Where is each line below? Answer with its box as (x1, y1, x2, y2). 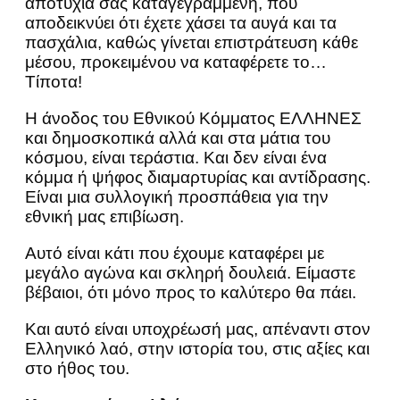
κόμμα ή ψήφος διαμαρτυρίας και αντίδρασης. (25, 167, 371, 187)
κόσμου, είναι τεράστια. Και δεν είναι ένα (25, 147, 327, 167)
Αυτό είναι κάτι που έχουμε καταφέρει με (25, 243, 324, 262)
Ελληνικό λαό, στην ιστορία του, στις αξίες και (25, 338, 370, 358)
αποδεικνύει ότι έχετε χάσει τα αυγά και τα (25, 12, 337, 32)
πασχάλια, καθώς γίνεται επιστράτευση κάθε (25, 32, 358, 52)
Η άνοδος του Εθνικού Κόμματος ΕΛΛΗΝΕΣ (25, 108, 362, 128)
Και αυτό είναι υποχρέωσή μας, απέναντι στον (25, 319, 371, 338)
